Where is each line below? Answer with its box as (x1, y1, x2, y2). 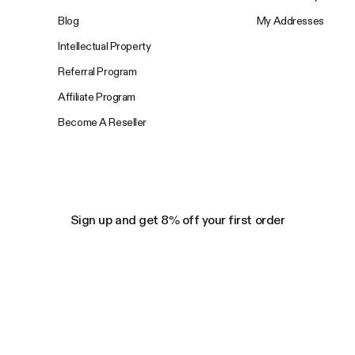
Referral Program (58, 65, 137, 78)
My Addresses (256, 14, 324, 28)
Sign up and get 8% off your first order (70, 212, 285, 228)
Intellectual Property (58, 40, 151, 53)
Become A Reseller (58, 116, 147, 129)
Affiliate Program (58, 90, 136, 104)
